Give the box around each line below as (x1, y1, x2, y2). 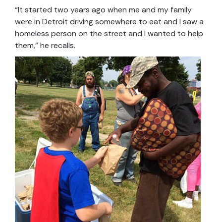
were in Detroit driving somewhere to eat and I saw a (15, 16, 204, 27)
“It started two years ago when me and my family (15, 4, 192, 15)
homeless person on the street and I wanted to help (15, 28, 203, 39)
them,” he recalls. (15, 40, 75, 51)
